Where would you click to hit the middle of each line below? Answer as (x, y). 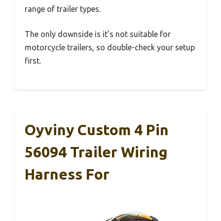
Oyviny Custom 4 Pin (97, 129)
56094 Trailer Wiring (96, 152)
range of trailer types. (63, 9)
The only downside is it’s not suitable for (98, 34)
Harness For (67, 174)
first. (33, 60)
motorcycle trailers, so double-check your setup (110, 47)
